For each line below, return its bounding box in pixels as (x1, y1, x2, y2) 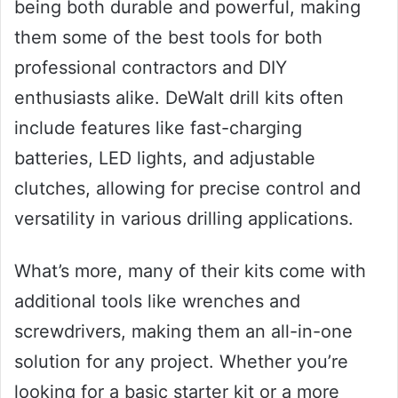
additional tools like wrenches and (14, 291, 300, 313)
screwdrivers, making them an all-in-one (14, 321, 353, 343)
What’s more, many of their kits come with (14, 260, 366, 283)
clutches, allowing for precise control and (14, 178, 361, 200)
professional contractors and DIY (14, 57, 287, 79)
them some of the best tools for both (14, 27, 322, 49)
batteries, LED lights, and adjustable (14, 147, 315, 170)
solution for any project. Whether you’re (14, 351, 348, 373)
